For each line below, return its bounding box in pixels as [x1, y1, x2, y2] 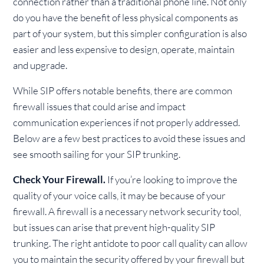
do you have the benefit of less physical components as [13, 11, 239, 24]
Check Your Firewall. [13, 173, 108, 186]
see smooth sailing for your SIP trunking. [13, 148, 181, 160]
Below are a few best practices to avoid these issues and [13, 132, 246, 144]
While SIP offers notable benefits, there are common [13, 84, 233, 97]
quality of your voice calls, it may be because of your [13, 189, 226, 202]
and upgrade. [13, 59, 68, 71]
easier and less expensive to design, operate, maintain [13, 43, 235, 55]
